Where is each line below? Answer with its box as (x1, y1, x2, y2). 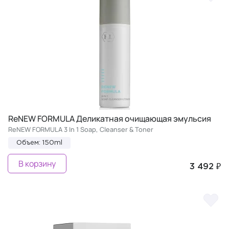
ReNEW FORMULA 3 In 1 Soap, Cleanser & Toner (8, 124, 153, 134)
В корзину (18, 157, 56, 169)
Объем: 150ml (16, 140, 62, 146)
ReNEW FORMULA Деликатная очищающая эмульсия (8, 112, 211, 124)
